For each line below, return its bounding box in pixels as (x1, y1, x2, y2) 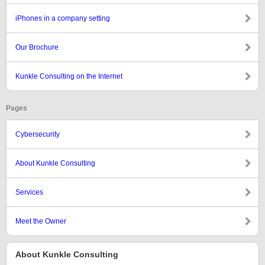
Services (15, 188, 43, 196)
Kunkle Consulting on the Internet (15, 72, 122, 80)
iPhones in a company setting (15, 14, 110, 22)
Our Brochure (15, 43, 59, 51)
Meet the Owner (15, 217, 66, 225)
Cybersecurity (15, 130, 60, 138)
